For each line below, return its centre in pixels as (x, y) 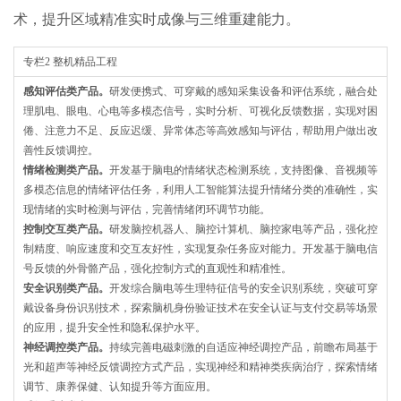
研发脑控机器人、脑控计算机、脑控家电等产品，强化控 (243, 229)
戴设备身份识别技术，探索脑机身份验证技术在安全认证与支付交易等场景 (200, 307)
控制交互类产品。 (66, 229)
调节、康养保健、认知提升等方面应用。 (120, 386)
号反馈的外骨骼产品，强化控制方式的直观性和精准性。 (158, 268)
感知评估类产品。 (66, 91)
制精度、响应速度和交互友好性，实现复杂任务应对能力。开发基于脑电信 (200, 248)
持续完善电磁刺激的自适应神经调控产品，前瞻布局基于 (243, 347)
